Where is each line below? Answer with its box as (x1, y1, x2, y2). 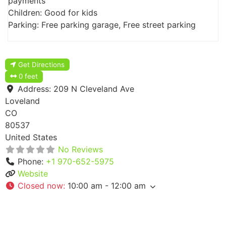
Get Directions (18, 60, 65, 69)
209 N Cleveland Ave (53, 84, 134, 94)
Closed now (18, 181, 63, 191)
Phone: (18, 156, 46, 167)
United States (5, 132, 57, 143)
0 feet (19, 72, 38, 81)
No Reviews (58, 144, 103, 155)
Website (18, 168, 48, 179)
